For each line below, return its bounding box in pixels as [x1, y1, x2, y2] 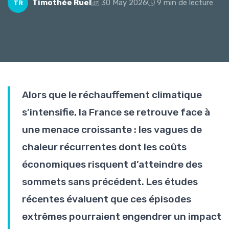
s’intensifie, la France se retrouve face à [22, 106, 210, 118]
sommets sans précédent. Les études [22, 176, 198, 188]
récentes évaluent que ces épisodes [22, 193, 191, 205]
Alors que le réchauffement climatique [22, 89, 202, 101]
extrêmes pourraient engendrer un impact [22, 211, 221, 222]
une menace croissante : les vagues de [22, 124, 202, 135]
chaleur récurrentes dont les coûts [22, 141, 187, 153]
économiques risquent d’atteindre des [22, 158, 202, 170]
